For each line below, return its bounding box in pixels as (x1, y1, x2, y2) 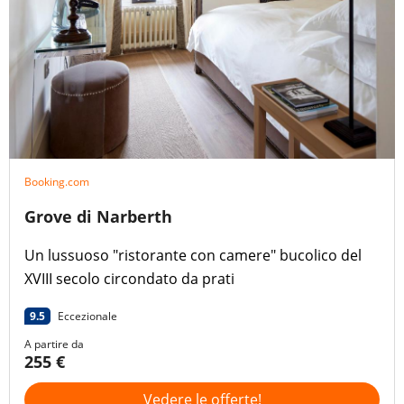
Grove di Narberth (24, 206, 172, 228)
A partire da (24, 336, 84, 353)
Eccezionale (58, 308, 117, 325)
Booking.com (24, 174, 89, 190)
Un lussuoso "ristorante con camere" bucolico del (24, 245, 362, 266)
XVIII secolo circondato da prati (24, 269, 234, 289)
